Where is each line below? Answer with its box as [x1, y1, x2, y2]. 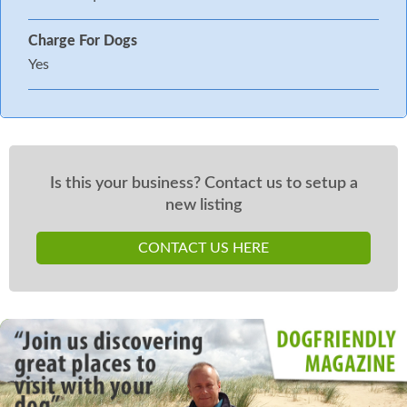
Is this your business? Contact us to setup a [49, 174, 358, 191]
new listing [165, 196, 242, 213]
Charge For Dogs [28, 33, 137, 48]
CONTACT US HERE [138, 240, 269, 255]
